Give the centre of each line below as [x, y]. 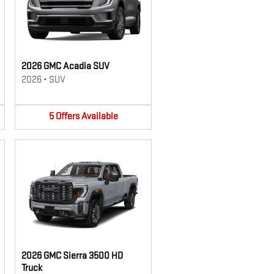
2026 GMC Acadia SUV [65, 66]
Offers [67, 117]
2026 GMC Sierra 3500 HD [72, 256]
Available [99, 117]
